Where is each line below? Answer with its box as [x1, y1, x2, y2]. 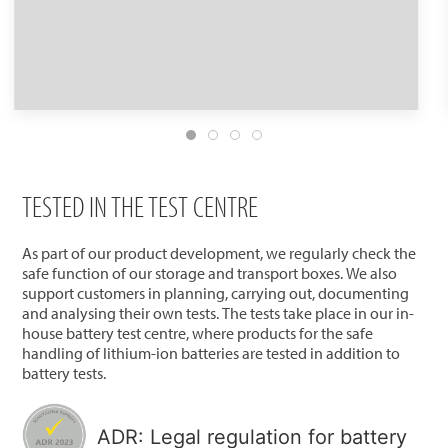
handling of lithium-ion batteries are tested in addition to [22, 342, 401, 363]
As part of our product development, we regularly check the [22, 242, 417, 263]
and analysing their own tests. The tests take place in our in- [22, 302, 415, 323]
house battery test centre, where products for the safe [22, 322, 374, 343]
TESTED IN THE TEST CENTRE [22, 186, 259, 225]
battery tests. [22, 362, 107, 383]
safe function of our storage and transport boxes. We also [22, 262, 398, 283]
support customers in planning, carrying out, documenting [22, 282, 410, 303]
